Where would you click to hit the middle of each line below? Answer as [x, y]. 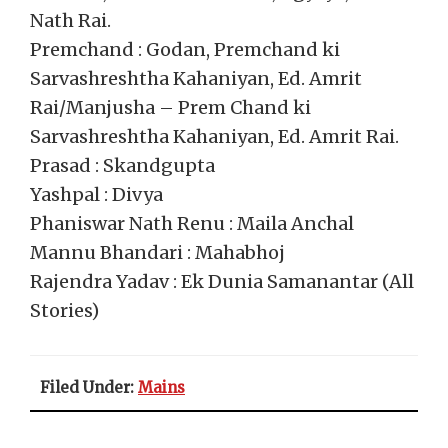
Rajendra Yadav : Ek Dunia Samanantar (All [222, 281]
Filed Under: [89, 387]
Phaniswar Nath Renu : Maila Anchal [192, 223]
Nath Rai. [70, 20]
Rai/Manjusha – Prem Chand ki [170, 107]
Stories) [64, 310]
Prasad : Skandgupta [122, 165]
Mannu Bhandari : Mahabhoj [157, 252]
